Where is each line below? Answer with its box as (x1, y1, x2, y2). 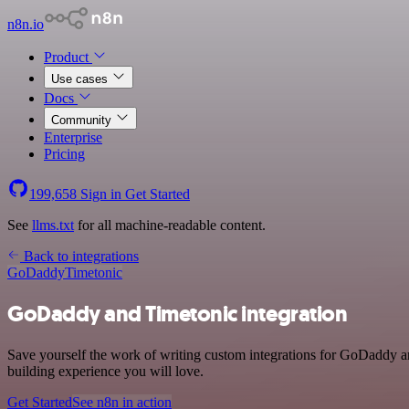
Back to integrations (20, 248, 139, 264)
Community (51, 113, 115, 127)
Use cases (51, 72, 111, 86)
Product (44, 49, 92, 65)
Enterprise (44, 130, 102, 145)
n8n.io (7, 16, 44, 32)
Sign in (77, 186, 125, 202)
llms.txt (32, 217, 74, 233)
